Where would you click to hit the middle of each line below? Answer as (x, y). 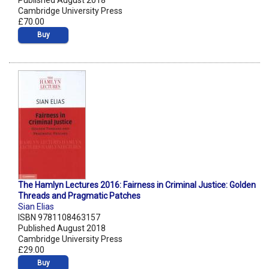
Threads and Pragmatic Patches (79, 196)
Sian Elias (36, 207)
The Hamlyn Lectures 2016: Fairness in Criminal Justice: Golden (137, 185)
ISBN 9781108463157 (59, 218)
